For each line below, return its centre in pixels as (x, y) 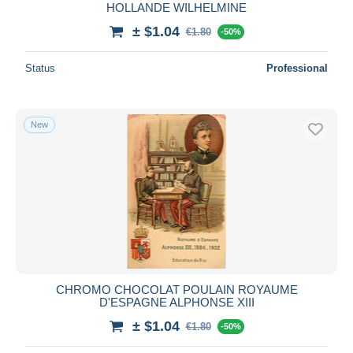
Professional (297, 68)
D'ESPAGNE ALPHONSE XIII (176, 302)
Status (40, 68)
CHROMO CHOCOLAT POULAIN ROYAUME (176, 289)
